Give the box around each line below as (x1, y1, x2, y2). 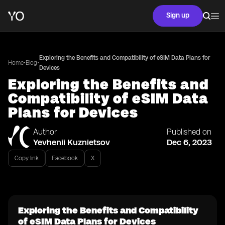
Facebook (52, 155, 78, 162)
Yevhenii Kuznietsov (33, 137, 110, 147)
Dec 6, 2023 (167, 137, 212, 147)
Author (33, 127, 57, 137)
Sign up (166, 11, 189, 20)
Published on (167, 127, 211, 137)
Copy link (15, 155, 39, 162)
